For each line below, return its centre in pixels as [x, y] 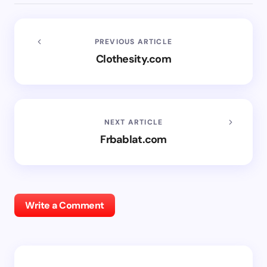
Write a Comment [65, 205]
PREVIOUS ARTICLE [133, 41]
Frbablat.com [133, 139]
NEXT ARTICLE [133, 122]
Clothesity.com [133, 59]
